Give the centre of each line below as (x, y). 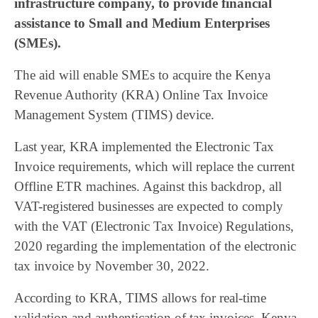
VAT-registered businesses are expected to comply (149, 206)
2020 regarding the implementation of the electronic (155, 246)
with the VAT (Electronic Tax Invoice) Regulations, (154, 226)
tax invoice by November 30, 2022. (112, 266)
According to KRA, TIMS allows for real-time (140, 298)
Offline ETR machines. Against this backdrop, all (148, 186)
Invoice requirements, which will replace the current (154, 166)
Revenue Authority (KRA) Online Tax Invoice (141, 95)
